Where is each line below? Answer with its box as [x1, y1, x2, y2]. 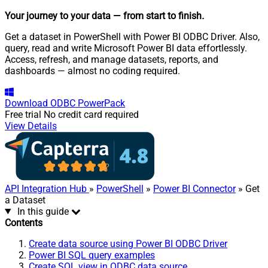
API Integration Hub [5, 182, 89, 194]
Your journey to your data [5, 10, 111, 22]
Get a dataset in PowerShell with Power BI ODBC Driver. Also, [5, 31, 260, 42]
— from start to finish [113, 10, 202, 22]
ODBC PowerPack [50, 97, 125, 109]
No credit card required [44, 108, 139, 120]
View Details [5, 120, 57, 132]
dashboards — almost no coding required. [5, 65, 180, 77]
